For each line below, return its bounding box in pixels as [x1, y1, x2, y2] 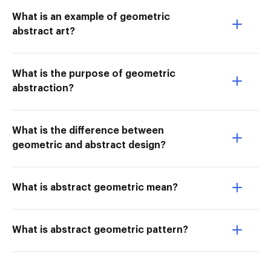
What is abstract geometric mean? [12, 183, 178, 193]
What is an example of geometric [12, 12, 170, 22]
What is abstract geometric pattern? [12, 225, 188, 235]
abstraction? [12, 83, 74, 94]
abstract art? [12, 27, 75, 37]
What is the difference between [12, 126, 164, 136]
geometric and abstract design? [12, 140, 166, 151]
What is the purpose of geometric [12, 69, 175, 79]
